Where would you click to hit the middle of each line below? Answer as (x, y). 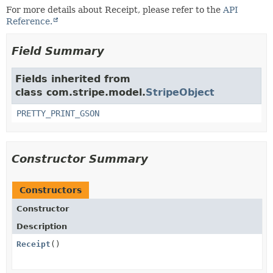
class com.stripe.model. (80, 92)
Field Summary (58, 51)
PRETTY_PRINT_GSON (58, 113)
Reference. (29, 21)
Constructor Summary (80, 159)
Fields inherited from (73, 79)
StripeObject (180, 92)
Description (42, 226)
